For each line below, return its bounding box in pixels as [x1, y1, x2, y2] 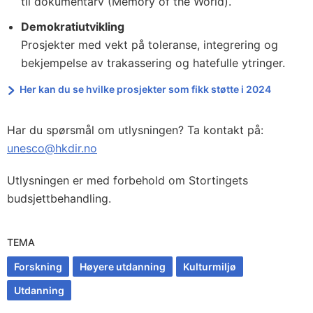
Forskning [14, 261, 62, 272]
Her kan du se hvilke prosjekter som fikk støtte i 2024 [20, 83, 272, 95]
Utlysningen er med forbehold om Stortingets [7, 173, 248, 187]
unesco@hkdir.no [7, 141, 97, 155]
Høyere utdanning [80, 261, 166, 272]
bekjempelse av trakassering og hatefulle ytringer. [21, 56, 285, 70]
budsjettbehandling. [7, 191, 111, 205]
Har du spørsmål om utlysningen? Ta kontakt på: [7, 123, 263, 137]
